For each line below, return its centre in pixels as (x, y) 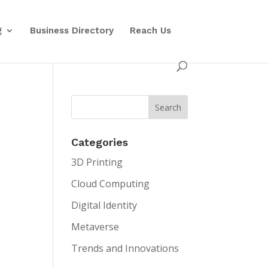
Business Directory (72, 31)
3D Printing (97, 162)
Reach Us (151, 31)
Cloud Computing (111, 184)
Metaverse (95, 227)
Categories (100, 142)
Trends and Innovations (125, 248)
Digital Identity (104, 205)
